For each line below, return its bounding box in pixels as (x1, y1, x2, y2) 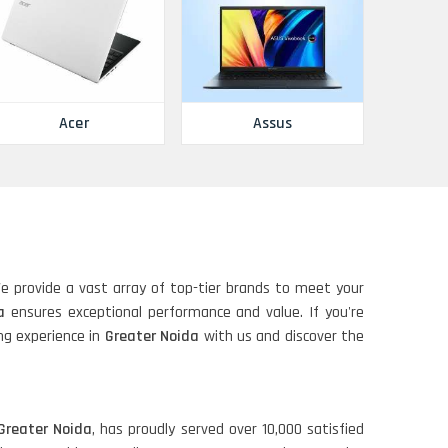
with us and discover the (203, 326, 365, 348)
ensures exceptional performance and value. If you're (4, 302, 365, 324)
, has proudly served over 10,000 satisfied (92, 419, 365, 441)
